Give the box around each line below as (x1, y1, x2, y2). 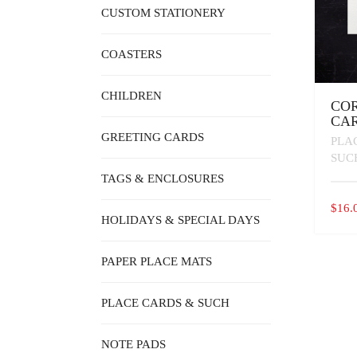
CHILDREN (101, 89, 162, 103)
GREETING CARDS (101, 131, 204, 144)
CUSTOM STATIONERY (101, 6, 226, 20)
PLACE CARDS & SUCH (101, 296, 229, 310)
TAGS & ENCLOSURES (101, 172, 224, 186)
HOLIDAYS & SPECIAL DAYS (101, 214, 260, 227)
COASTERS (101, 48, 162, 61)
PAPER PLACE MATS (101, 255, 212, 269)
